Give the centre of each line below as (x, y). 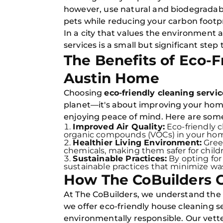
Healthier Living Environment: (137, 143)
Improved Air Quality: (119, 127)
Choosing (84, 93)
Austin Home (111, 78)
